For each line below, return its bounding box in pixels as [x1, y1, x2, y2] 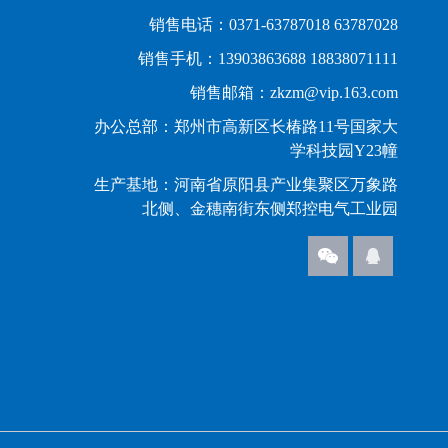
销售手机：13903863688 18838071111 [138, 49, 398, 67]
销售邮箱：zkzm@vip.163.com [190, 83, 398, 101]
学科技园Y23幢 [290, 141, 398, 159]
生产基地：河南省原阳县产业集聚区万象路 [94, 175, 398, 193]
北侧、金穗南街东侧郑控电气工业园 [142, 199, 398, 217]
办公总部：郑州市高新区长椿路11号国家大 [94, 117, 398, 135]
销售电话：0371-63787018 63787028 [149, 15, 398, 33]
